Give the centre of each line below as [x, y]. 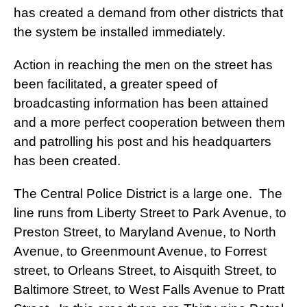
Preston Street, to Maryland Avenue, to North [145, 232]
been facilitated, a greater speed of [115, 84]
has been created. [67, 161]
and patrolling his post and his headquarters [143, 142]
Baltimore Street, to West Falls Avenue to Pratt [149, 290]
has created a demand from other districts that [148, 13]
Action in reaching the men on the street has [143, 65]
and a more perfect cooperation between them [149, 123]
